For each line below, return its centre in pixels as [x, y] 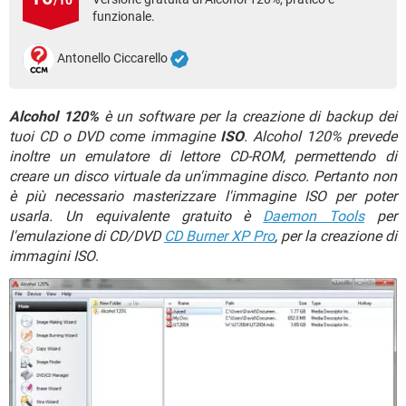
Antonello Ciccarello [112, 58]
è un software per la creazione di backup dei [248, 116]
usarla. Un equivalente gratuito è [136, 216]
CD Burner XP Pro [219, 236]
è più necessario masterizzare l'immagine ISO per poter [203, 196]
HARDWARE [48, 36]
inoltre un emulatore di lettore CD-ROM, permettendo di [203, 156]
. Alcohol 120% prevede [320, 136]
